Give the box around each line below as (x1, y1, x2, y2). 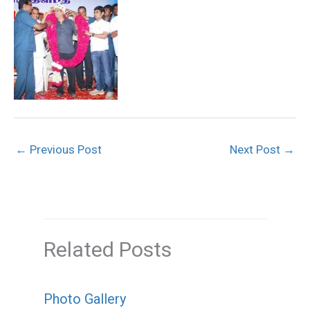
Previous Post (27, 143, 102, 156)
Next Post (230, 143, 283, 156)
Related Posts (43, 237, 172, 262)
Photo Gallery (43, 291, 126, 308)
